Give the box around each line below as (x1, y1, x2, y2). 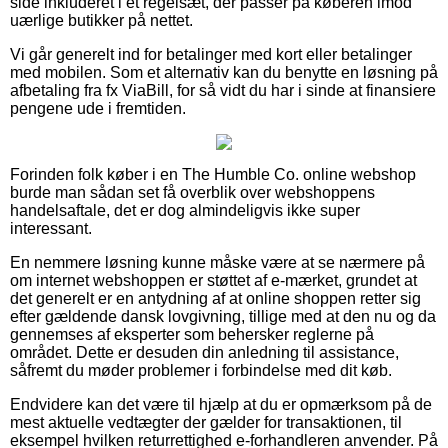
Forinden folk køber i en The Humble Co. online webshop (10, 165, 416, 183)
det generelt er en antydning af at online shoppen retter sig (10, 289, 421, 307)
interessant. (10, 219, 92, 237)
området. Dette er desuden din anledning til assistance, (10, 343, 399, 361)
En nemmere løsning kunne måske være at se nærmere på (10, 253, 425, 271)
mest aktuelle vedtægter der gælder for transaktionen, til (10, 413, 402, 431)
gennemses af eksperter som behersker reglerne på (10, 325, 374, 343)
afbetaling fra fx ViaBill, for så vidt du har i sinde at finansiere (10, 81, 436, 99)
